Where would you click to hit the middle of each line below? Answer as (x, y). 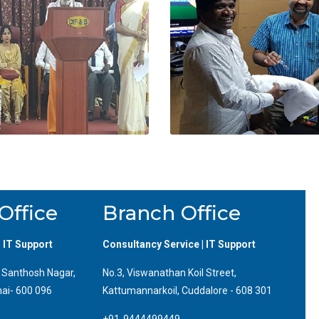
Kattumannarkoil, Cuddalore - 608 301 (187, 290)
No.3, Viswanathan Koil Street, (169, 272)
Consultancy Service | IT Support (179, 244)
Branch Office (172, 213)
